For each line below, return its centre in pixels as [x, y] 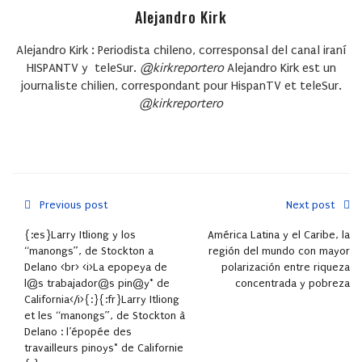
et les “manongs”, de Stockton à [105, 316]
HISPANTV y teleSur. [83, 68]
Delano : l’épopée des [78, 332]
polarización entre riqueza [286, 267]
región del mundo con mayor [279, 251]
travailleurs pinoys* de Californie [104, 348]
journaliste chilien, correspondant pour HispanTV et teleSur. [181, 86]
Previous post [74, 205]
